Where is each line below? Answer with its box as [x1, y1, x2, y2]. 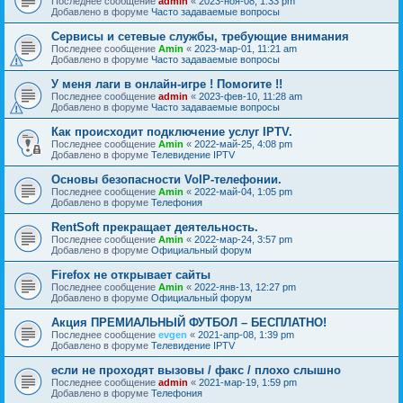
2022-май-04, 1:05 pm [194, 185, 292, 197]
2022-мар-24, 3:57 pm [194, 233, 292, 245]
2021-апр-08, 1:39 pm [198, 328, 294, 340]
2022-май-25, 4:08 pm [194, 138, 292, 149]
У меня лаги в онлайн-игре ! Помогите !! [51, 76, 282, 91]
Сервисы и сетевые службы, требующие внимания [51, 29, 349, 43]
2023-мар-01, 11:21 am [194, 42, 297, 54]
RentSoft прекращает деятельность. [51, 219, 258, 234]
